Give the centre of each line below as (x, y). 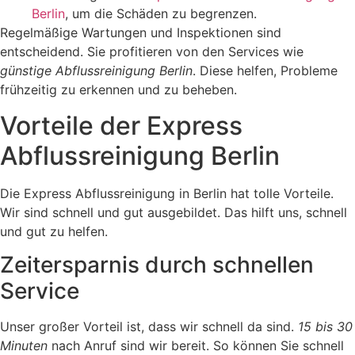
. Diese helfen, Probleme (265, 71)
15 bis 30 (325, 327)
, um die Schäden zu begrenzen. (161, 14)
